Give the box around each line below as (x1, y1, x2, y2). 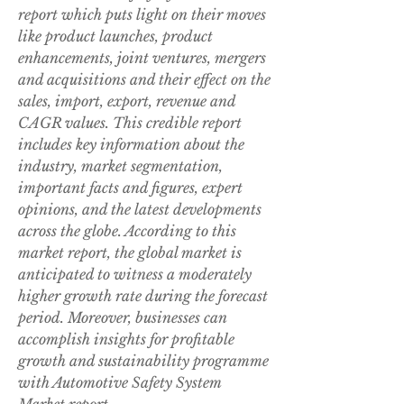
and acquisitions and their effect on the (18, 70, 271, 89)
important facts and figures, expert (18, 179, 243, 197)
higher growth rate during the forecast (18, 287, 268, 306)
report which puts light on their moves (18, 5, 266, 24)
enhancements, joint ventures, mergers (18, 49, 266, 68)
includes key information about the (18, 135, 244, 154)
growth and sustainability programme (18, 352, 269, 371)
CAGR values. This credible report (18, 114, 242, 133)
